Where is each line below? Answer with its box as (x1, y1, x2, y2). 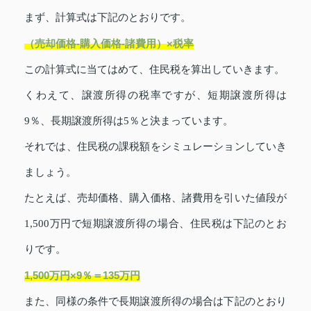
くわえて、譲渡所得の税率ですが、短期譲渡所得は (24, 89, 287, 101)
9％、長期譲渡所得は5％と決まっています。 (24, 115, 233, 126)
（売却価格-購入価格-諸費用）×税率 (24, 37, 194, 49)
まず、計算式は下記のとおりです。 (24, 11, 191, 23)
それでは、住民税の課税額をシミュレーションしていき (24, 140, 287, 152)
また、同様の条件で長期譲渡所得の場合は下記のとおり (24, 295, 287, 307)
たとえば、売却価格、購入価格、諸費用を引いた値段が (24, 192, 287, 203)
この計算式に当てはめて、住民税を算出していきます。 (24, 63, 285, 75)
